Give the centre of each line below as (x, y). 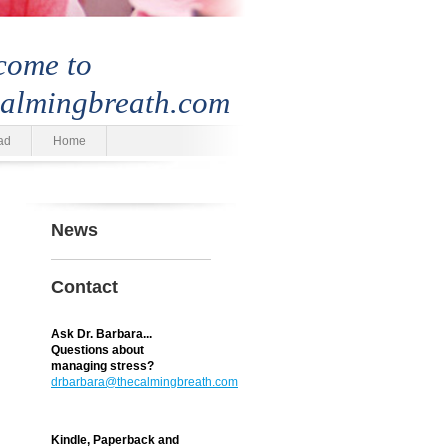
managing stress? (102, 366)
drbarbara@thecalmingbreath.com (144, 382)
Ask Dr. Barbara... (101, 334)
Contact (84, 287)
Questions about (97, 350)
